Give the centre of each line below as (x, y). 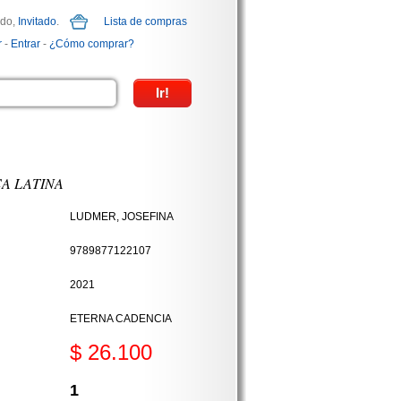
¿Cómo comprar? (92, 44)
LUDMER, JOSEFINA (121, 217)
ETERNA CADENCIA (120, 319)
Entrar (26, 44)
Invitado (37, 21)
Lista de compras (145, 21)
